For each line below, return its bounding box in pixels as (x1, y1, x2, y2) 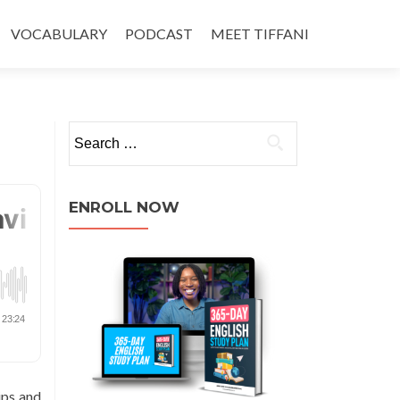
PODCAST (125, 25, 193, 42)
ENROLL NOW (69, 198, 179, 216)
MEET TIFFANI (211, 25, 309, 42)
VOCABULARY (11, 25, 107, 42)
